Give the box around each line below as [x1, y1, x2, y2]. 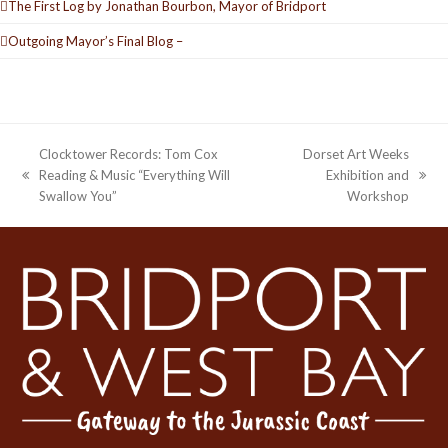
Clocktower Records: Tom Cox [39, 146, 219, 163]
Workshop [346, 188, 409, 205]
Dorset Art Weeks [302, 146, 409, 163]
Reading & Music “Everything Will [39, 167, 231, 184]
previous [21, 176, 73, 193]
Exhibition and [325, 167, 409, 184]
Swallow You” [39, 188, 118, 205]
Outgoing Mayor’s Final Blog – [8, 32, 183, 49]
